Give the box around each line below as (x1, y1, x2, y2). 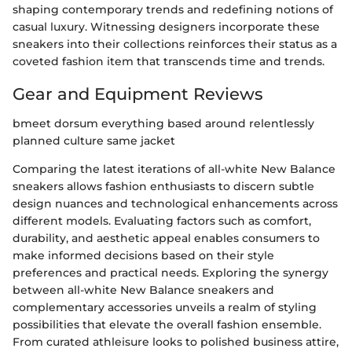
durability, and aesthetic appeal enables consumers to (13, 231, 320, 245)
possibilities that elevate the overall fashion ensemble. (13, 317, 321, 332)
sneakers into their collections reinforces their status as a (13, 36, 337, 51)
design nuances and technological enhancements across (13, 196, 338, 211)
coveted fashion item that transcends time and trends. (13, 53, 324, 68)
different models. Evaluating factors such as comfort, (13, 214, 311, 228)
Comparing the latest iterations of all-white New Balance (13, 162, 335, 176)
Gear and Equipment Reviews (13, 83, 263, 104)
